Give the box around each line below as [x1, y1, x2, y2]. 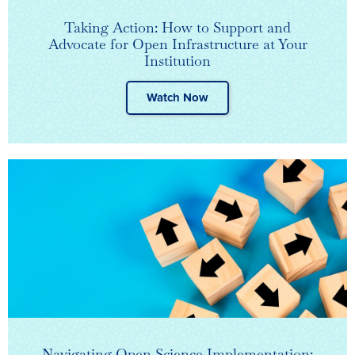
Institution [144, 52, 211, 71]
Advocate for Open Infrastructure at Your [48, 35, 307, 54]
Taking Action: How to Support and [64, 18, 291, 37]
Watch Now [147, 90, 208, 105]
